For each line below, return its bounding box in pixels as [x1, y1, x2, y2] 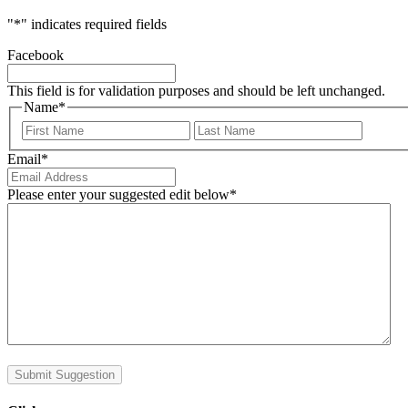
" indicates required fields [21, 16, 167, 33]
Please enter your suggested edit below [7, 186, 229, 202]
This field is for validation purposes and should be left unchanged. [7, 83, 385, 99]
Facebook [7, 47, 64, 64]
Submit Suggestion [15, 367, 115, 382]
